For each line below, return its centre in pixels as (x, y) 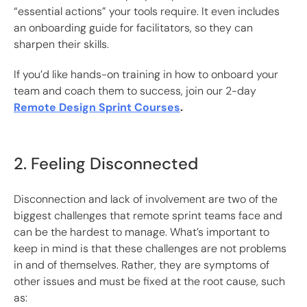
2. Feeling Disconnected (106, 164)
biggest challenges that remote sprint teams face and (148, 216)
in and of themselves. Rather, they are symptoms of (142, 265)
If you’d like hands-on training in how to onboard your (146, 75)
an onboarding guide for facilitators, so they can (133, 28)
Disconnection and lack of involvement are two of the (146, 199)
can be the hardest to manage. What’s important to (142, 232)
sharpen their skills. (61, 45)
